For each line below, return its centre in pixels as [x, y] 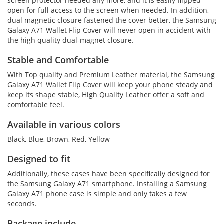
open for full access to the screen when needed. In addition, [108, 10]
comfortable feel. [36, 105]
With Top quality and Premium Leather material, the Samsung [111, 75]
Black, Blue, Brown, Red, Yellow [59, 139]
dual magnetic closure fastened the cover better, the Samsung [112, 20]
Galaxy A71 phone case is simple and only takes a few [97, 194]
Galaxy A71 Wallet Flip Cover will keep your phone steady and [110, 85]
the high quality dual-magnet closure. [71, 40]
